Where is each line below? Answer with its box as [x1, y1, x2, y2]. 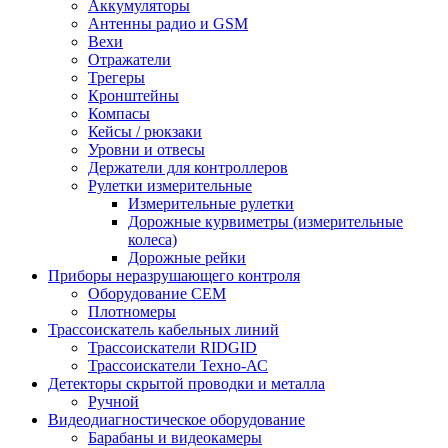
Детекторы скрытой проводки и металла [48, 374, 325, 392]
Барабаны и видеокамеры [88, 428, 262, 446]
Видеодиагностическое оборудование [48, 410, 305, 428]
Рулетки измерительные [88, 176, 252, 194]
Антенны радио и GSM [88, 14, 248, 32]
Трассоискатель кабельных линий [48, 320, 279, 338]
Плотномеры [88, 302, 176, 320]
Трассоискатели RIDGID [88, 338, 257, 356]
